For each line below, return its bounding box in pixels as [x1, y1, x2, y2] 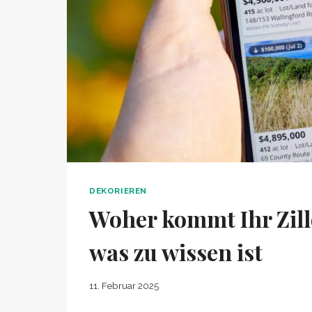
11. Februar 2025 [89, 279, 159, 291]
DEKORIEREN [89, 186, 147, 196]
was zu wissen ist [89, 237, 263, 267]
